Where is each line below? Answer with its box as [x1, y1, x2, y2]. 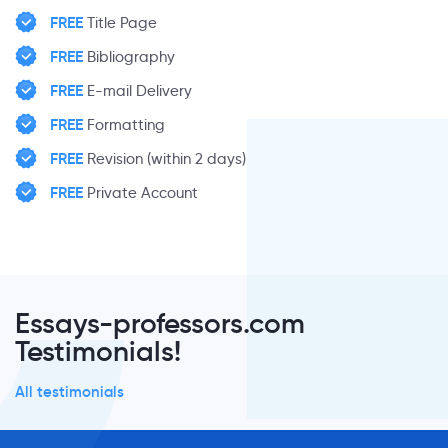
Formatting [83, 116, 165, 134]
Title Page [83, 14, 157, 32]
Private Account [83, 184, 198, 202]
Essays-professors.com [15, 306, 305, 341]
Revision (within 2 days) [83, 150, 246, 168]
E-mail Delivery [83, 82, 192, 100]
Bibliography [83, 48, 175, 66]
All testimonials [15, 382, 124, 401]
